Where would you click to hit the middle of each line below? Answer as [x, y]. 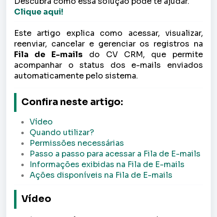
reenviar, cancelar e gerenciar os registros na [108, 44]
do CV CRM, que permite [143, 54]
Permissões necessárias [77, 143]
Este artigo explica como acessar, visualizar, [108, 33]
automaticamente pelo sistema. [77, 76]
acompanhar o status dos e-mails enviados [108, 65]
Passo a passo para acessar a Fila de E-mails [115, 154]
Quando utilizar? [62, 132]
